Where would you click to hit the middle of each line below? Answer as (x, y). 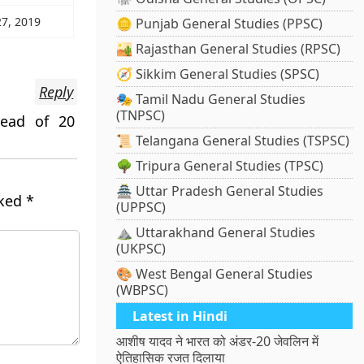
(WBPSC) (143, 290)
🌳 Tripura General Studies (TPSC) (220, 166)
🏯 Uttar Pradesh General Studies (220, 191)
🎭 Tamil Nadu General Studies (211, 100)
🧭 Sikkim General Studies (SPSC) (218, 74)
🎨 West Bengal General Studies (215, 274)
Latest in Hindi (180, 316)
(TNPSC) (141, 116)
